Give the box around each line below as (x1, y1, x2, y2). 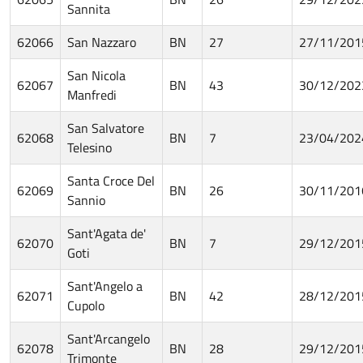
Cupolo (67, 295, 105, 315)
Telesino (67, 137, 112, 157)
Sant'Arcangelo (67, 328, 150, 348)
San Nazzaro (67, 32, 136, 52)
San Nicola (67, 65, 126, 85)
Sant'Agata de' (67, 223, 146, 243)
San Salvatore (67, 117, 144, 138)
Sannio (67, 190, 105, 210)
